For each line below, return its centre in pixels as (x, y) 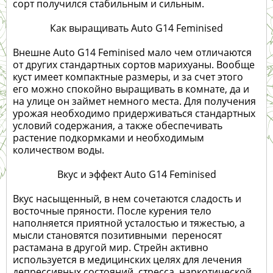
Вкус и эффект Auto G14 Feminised (136, 175)
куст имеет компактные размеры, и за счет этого (128, 77)
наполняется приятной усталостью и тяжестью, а (129, 223)
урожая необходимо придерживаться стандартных (134, 114)
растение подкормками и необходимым (108, 138)
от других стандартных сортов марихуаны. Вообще (134, 65)
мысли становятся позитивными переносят (117, 236)
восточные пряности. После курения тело (112, 211)
